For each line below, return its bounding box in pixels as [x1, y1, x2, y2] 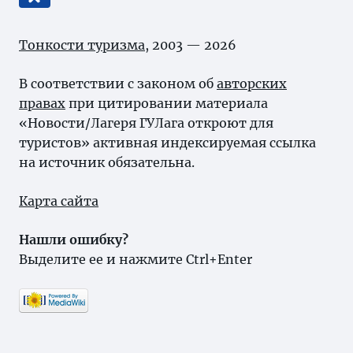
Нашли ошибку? [19, 232, 128, 247]
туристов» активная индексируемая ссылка [19, 135, 316, 150]
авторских [217, 76, 287, 91]
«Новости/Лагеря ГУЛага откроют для [19, 115, 273, 131]
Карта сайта [19, 193, 98, 209]
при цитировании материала [65, 95, 268, 111]
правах [19, 95, 65, 111]
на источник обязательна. [19, 154, 195, 170]
